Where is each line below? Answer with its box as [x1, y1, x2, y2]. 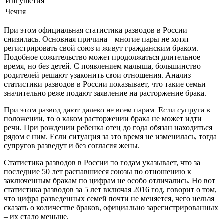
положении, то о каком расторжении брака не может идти [4, 114, 202, 123]
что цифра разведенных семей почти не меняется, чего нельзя [4, 194, 214, 203]
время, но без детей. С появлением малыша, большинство [4, 61, 201, 70]
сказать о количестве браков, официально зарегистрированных [4, 203, 218, 212]
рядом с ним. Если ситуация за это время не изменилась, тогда [4, 132, 217, 141]
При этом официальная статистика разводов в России [4, 25, 187, 34]
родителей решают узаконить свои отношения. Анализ [4, 70, 191, 79]
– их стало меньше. [4, 212, 69, 221]
